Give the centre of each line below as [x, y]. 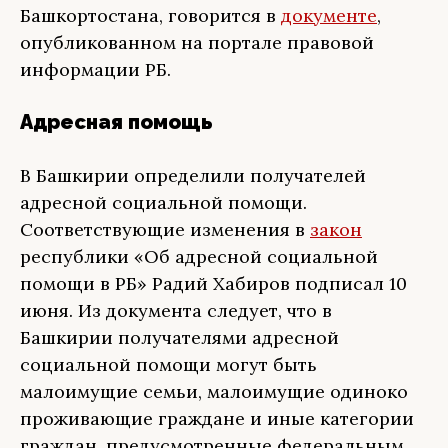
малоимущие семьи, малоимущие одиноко [214, 391]
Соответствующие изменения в [165, 229]
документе [329, 15]
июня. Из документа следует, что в [176, 310]
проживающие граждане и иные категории [217, 418]
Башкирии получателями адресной [179, 337]
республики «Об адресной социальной [199, 256]
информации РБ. [95, 69]
